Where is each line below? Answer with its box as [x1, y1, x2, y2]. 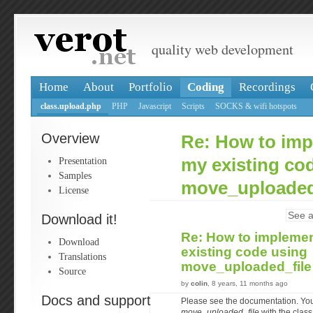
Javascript [138, 102, 171, 110]
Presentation [59, 155, 107, 166]
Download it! [41, 212, 117, 227]
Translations [59, 251, 106, 262]
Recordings [239, 80, 296, 94]
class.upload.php [41, 102, 101, 110]
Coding [187, 80, 224, 94]
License [59, 184, 89, 196]
